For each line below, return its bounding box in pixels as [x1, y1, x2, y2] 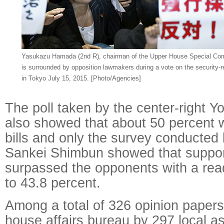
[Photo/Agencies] [90, 74, 141, 82]
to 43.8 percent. [5, 175, 100, 190]
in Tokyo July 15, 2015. [21, 74, 91, 82]
